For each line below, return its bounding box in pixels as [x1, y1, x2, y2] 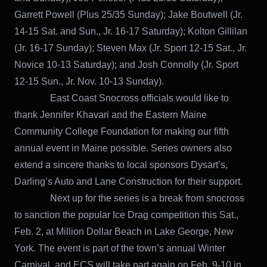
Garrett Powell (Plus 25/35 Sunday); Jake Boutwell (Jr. [14, 10, 243, 20]
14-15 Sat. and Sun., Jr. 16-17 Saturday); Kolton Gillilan [14, 26, 247, 37]
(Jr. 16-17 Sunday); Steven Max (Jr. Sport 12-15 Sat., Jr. [14, 43, 247, 54]
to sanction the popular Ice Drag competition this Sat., [14, 210, 238, 221]
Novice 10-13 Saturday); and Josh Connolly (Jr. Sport [14, 60, 238, 70]
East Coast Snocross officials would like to [14, 93, 229, 104]
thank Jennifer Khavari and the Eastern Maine [14, 110, 207, 120]
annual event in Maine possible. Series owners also [14, 143, 232, 154]
